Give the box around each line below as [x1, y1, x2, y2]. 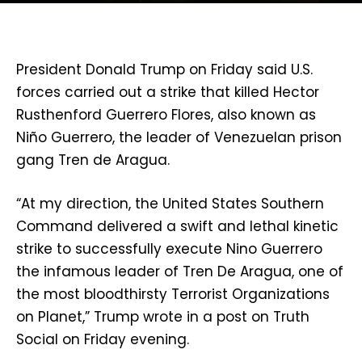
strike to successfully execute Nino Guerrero [16, 239, 322, 259]
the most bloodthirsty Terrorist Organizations [16, 284, 330, 305]
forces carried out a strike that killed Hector [16, 82, 319, 103]
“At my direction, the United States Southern [16, 194, 324, 214]
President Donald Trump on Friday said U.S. [16, 60, 313, 80]
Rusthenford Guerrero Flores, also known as [16, 105, 316, 125]
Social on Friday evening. [16, 330, 189, 350]
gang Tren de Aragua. [16, 150, 170, 170]
